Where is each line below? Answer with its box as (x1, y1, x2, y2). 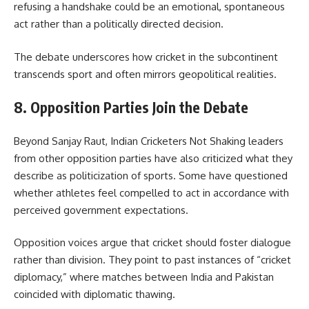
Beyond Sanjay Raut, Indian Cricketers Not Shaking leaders (14, 134, 283, 148)
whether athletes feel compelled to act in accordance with (14, 186, 289, 199)
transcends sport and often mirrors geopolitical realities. (14, 67, 277, 81)
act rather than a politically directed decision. (14, 17, 223, 31)
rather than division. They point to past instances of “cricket (14, 253, 291, 267)
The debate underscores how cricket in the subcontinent (14, 50, 278, 63)
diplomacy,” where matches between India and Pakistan (14, 270, 274, 284)
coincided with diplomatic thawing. (14, 288, 175, 301)
